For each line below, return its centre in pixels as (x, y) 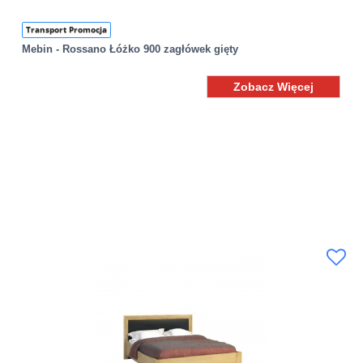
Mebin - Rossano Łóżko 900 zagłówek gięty (130, 49)
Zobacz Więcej (274, 87)
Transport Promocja (67, 30)
